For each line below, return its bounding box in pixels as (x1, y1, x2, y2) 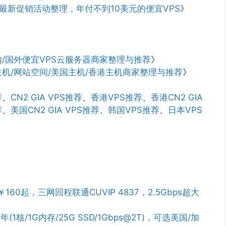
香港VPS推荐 (91, 92, 142, 103)
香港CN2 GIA (151, 92, 203, 103)
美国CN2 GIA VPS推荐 (11, 105, 99, 116)
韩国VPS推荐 (108, 105, 159, 116)
